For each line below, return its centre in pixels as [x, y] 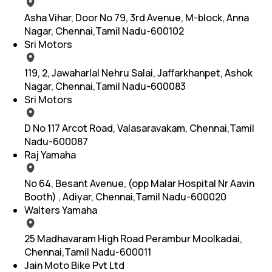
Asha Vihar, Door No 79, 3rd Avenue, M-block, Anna [137, 17]
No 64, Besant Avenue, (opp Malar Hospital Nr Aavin [139, 183]
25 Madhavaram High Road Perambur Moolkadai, [133, 238]
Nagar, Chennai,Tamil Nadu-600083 [105, 86]
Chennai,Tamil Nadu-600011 [88, 252]
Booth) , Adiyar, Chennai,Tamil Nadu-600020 [125, 196]
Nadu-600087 [56, 141]
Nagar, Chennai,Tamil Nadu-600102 [104, 31]
